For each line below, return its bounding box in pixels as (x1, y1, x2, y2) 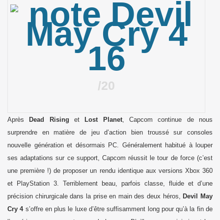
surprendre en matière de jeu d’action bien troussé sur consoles (7, 129, 213, 137)
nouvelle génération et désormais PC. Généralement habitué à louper (7, 141, 213, 149)
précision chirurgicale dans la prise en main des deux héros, (7, 192, 183, 200)
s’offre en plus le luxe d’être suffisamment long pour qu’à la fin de (23, 205, 213, 213)
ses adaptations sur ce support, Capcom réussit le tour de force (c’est (7, 154, 213, 162)
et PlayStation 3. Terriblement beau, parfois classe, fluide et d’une (7, 180, 213, 188)
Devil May (183, 192, 213, 200)
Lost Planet (84, 116, 122, 124)
